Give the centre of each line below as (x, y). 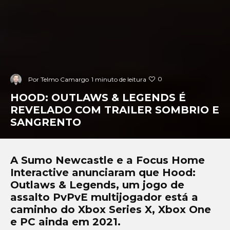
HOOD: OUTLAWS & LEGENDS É (98, 97)
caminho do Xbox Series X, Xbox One (111, 209)
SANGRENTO (46, 122)
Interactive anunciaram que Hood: (103, 172)
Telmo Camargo (65, 80)
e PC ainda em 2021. (65, 222)
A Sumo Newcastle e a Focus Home (108, 160)
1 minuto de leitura (119, 80)
